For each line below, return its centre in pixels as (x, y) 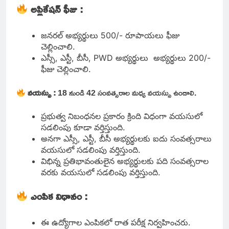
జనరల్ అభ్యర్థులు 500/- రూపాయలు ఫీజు (110, 36)
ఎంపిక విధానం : (60, 196)
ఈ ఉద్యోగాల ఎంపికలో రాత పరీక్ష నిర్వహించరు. (116, 223)
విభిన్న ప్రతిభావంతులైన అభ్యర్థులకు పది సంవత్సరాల (125, 161)
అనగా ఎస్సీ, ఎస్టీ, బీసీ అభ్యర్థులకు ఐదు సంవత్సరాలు (126, 139)
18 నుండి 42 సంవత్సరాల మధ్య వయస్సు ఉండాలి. (127, 93)
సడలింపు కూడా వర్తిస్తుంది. (84, 128)
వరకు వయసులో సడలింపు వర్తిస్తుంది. (101, 173)
